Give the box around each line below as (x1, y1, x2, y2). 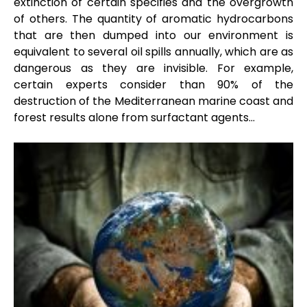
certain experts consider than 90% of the (14, 76, 293, 93)
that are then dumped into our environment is (14, 27, 293, 43)
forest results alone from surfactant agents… (14, 109, 255, 125)
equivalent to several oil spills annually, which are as (14, 43, 293, 60)
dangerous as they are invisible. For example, (14, 60, 293, 76)
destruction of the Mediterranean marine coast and (14, 93, 293, 109)
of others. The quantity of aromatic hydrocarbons (14, 10, 293, 27)
